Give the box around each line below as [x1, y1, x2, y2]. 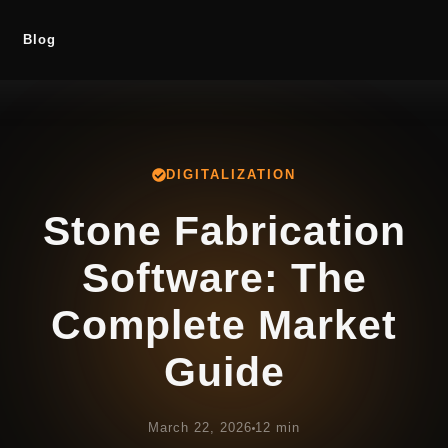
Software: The [81, 254, 367, 301]
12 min [255, 421, 300, 436]
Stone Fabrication [42, 207, 406, 254]
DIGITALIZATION [166, 167, 296, 182]
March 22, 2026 [148, 421, 252, 436]
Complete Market [51, 301, 397, 348]
